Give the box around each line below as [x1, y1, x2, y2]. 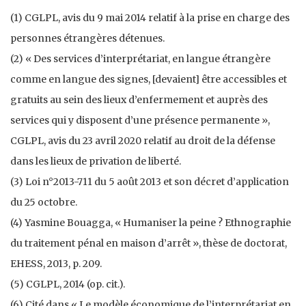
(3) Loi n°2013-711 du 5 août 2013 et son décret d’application [10, 175, 289, 188]
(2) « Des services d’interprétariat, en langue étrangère [10, 52, 270, 65]
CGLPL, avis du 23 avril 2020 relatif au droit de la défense [10, 134, 275, 147]
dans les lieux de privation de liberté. [10, 154, 181, 167]
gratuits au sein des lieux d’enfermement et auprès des [10, 93, 268, 106]
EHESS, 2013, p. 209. [10, 257, 102, 270]
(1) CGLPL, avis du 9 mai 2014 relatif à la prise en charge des [10, 11, 290, 24]
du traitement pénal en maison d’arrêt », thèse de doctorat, [10, 236, 287, 249]
